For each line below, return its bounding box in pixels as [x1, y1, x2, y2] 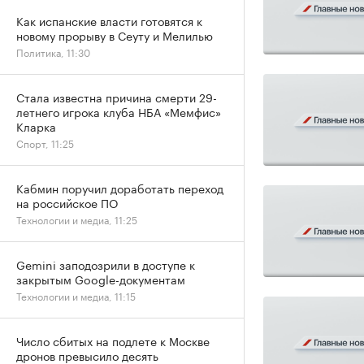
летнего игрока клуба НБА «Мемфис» [16, 102, 221, 120]
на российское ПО [16, 193, 118, 211]
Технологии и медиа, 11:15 [16, 288, 136, 303]
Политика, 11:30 [16, 44, 90, 59]
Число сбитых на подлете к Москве [16, 331, 210, 349]
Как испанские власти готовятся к [16, 11, 202, 29]
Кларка [16, 117, 56, 135]
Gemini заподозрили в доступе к [16, 255, 195, 273]
